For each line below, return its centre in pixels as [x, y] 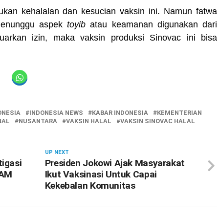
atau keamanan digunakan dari [152, 24]
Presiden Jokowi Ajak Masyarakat [115, 163]
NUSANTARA [38, 121]
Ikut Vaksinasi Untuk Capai [101, 174]
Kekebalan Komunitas [90, 186]
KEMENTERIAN [179, 113]
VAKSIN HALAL [89, 121]
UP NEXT [57, 152]
